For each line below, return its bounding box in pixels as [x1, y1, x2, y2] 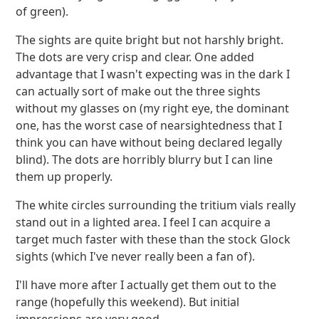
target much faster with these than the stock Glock [16, 231, 291, 247]
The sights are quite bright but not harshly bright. [16, 32, 284, 48]
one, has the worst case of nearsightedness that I [16, 117, 283, 133]
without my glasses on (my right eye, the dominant [16, 100, 290, 116]
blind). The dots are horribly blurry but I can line [16, 152, 273, 167]
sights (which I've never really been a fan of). [16, 249, 256, 264]
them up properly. [16, 169, 113, 184]
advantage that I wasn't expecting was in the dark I [16, 66, 291, 82]
